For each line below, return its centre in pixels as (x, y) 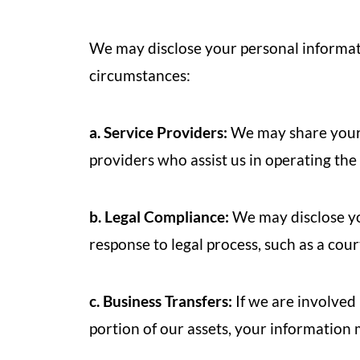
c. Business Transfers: (161, 301)
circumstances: (140, 75)
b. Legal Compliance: (159, 217)
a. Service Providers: (158, 132)
